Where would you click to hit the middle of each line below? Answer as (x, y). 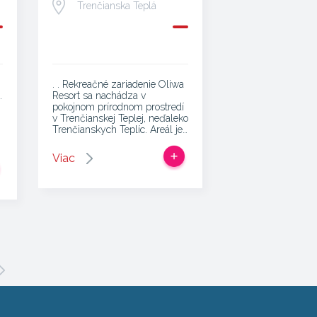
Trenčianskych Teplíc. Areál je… (120, 129)
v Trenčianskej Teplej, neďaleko (120, 118)
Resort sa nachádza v (99, 96)
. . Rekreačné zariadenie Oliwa (118, 84)
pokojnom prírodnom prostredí (118, 107)
